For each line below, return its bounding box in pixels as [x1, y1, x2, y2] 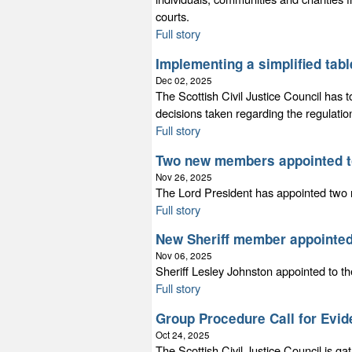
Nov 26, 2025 [156, 170, 212, 183]
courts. [156, 8, 189, 25]
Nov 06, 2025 [156, 249, 212, 262]
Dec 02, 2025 [156, 73, 212, 86]
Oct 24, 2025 [156, 328, 210, 341]
